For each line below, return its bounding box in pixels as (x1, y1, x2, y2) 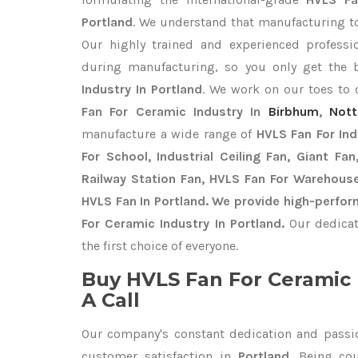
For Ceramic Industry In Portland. (82, 216, 284, 231)
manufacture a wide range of (82, 126, 257, 141)
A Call (82, 288, 140, 312)
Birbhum (268, 104, 319, 119)
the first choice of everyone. (82, 238, 238, 253)
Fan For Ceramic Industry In (82, 104, 268, 119)
